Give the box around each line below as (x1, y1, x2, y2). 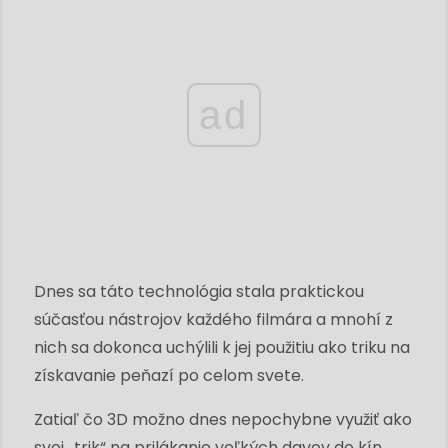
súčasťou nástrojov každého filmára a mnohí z (34, 307, 393, 331)
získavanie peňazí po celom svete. (34, 363, 304, 387)
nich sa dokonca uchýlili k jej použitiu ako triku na (34, 335, 410, 359)
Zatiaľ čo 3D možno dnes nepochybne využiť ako (34, 407, 412, 431)
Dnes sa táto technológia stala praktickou (34, 279, 364, 303)
